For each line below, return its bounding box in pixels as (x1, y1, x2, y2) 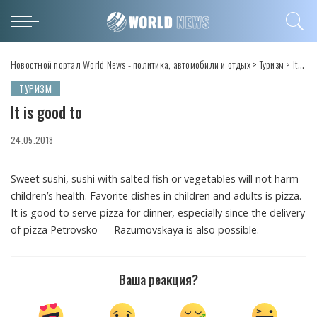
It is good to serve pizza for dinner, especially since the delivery (11, 206, 305, 219)
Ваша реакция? (119, 270, 198, 289)
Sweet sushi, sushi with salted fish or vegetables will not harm (11, 172, 299, 185)
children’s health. (11, 189, 87, 202)
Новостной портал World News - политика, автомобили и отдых (11, 56, 250, 71)
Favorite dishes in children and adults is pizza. (87, 189, 301, 202)
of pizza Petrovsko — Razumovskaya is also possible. (11, 223, 259, 236)
